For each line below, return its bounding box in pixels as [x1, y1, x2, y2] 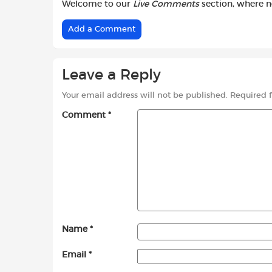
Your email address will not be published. [62, 92, 228, 100]
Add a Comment [68, 25, 135, 33]
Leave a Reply [62, 67, 161, 83]
